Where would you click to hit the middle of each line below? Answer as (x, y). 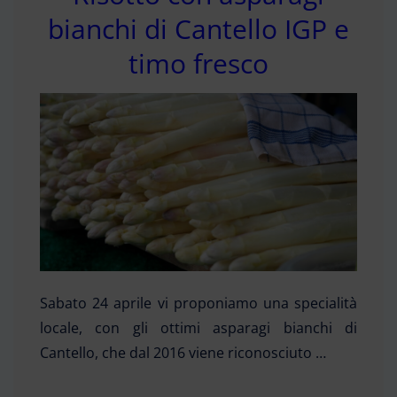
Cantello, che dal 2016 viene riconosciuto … (183, 353)
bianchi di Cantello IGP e (198, 28)
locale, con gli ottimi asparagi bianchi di (198, 328)
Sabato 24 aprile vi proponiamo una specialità (198, 304)
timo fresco (198, 63)
